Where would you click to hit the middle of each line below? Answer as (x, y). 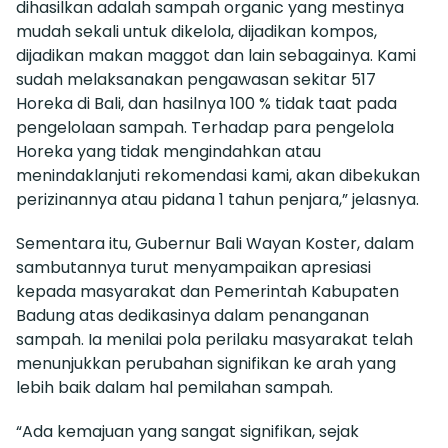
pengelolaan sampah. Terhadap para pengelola (205, 127)
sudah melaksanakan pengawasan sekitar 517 (196, 79)
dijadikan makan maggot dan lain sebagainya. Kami (216, 55)
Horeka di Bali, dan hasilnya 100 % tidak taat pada (206, 103)
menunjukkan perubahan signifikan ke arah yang (206, 363)
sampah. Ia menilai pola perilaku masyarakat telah (214, 339)
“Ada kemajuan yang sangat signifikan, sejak (187, 431)
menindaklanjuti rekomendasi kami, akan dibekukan (218, 175)
